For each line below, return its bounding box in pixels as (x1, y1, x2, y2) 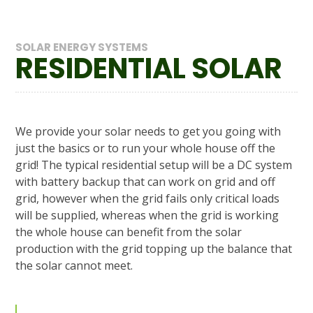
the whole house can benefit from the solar (15, 224, 242, 240)
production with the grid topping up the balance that (15, 241, 293, 257)
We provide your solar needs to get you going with (15, 124, 282, 140)
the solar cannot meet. (15, 258, 133, 274)
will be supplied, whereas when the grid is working (15, 208, 279, 224)
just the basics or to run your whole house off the (15, 140, 276, 156)
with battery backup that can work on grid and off (15, 174, 276, 190)
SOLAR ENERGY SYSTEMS (15, 40, 149, 55)
